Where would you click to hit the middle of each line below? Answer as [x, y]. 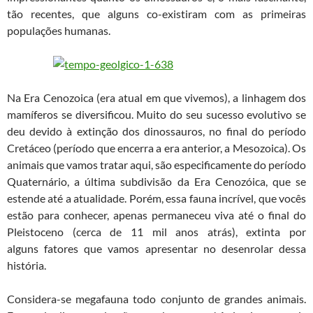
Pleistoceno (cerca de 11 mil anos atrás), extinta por [156, 232]
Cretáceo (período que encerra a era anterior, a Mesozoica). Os [156, 148]
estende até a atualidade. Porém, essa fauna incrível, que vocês [156, 198]
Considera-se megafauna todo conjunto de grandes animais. [156, 299]
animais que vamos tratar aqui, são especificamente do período [156, 165]
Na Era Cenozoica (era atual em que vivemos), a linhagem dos [156, 98]
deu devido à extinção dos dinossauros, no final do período [156, 131]
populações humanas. [59, 31]
